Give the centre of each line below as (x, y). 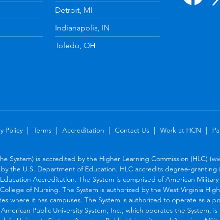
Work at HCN (180, 130)
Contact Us (132, 130)
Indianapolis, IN (82, 28)
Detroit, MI (73, 10)
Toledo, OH (75, 46)
